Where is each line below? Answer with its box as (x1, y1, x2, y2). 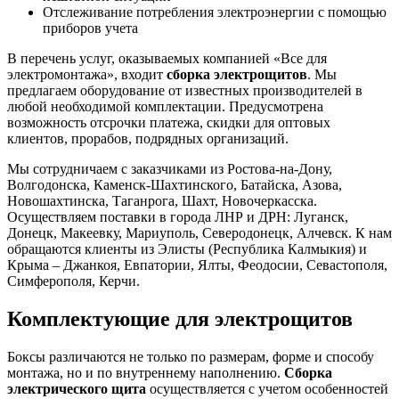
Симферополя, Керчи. (7, 273, 140, 289)
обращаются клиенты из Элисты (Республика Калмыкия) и (7, 240, 367, 256)
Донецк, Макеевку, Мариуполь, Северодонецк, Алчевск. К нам (7, 224, 392, 240)
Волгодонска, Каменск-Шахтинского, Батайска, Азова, (7, 176, 342, 192)
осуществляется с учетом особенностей (146, 380, 388, 396)
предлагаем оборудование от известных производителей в (7, 82, 362, 98)
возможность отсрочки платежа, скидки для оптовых (7, 114, 330, 130)
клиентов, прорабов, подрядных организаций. (7, 130, 289, 146)
